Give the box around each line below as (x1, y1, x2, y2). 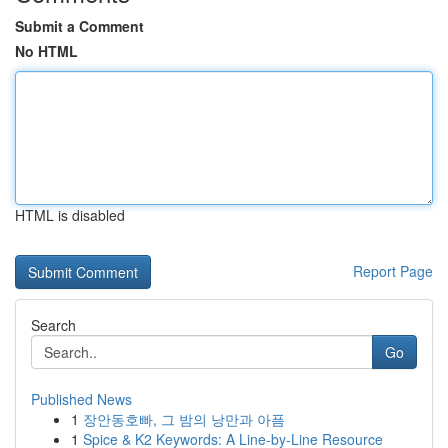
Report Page (353, 261, 433, 281)
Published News (31, 389, 132, 409)
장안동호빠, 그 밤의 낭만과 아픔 (83, 409, 285, 429)
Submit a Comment (15, 16, 144, 36)
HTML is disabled (15, 205, 125, 225)
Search (31, 315, 76, 335)
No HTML (15, 41, 78, 61)
